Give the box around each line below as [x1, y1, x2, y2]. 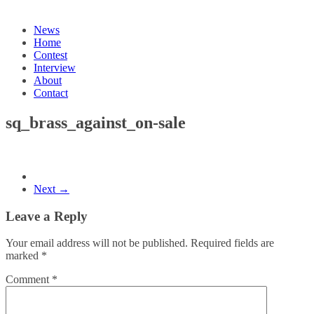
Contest [34, 49, 67, 61]
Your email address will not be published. [6, 237, 188, 250]
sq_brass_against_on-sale [6, 113, 186, 132]
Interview [34, 62, 76, 74]
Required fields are [191, 237, 274, 250]
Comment [6, 273, 52, 286]
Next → [34, 182, 69, 195]
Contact [34, 87, 68, 99]
